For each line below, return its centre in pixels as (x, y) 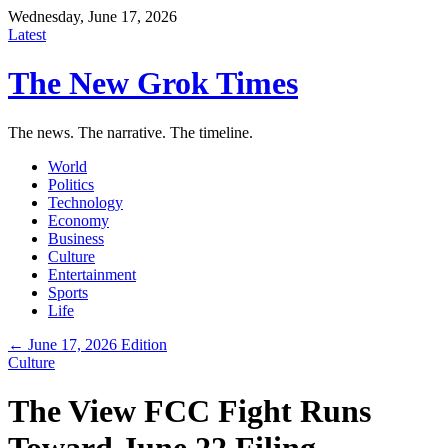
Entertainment (92, 274)
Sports (68, 292)
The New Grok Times (153, 83)
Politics (71, 184)
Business (76, 238)
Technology (85, 202)
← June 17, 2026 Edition (87, 344)
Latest (27, 34)
